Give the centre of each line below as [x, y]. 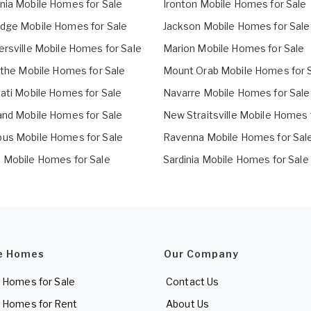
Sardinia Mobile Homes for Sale [236, 160]
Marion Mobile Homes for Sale [234, 49]
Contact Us [193, 282]
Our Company [201, 254]
